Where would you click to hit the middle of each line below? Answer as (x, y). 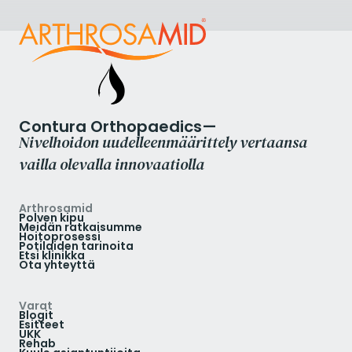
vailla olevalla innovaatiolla (112, 164)
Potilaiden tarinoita (76, 246)
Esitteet (42, 324)
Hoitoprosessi (60, 236)
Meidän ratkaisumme (81, 227)
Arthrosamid (56, 208)
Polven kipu (51, 217)
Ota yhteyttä (57, 264)
